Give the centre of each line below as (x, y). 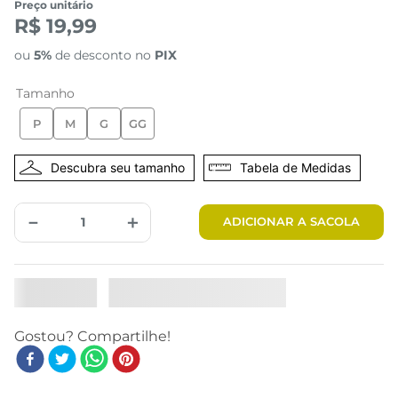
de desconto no (103, 55)
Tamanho (45, 93)
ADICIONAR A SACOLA (291, 222)
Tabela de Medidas (295, 167)
